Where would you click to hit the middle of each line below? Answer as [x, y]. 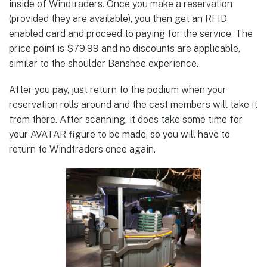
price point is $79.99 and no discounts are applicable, [125, 49]
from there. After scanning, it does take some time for [126, 120]
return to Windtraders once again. [82, 150]
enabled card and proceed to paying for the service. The [131, 34]
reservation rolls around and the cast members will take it [133, 105]
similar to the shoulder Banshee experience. [104, 64]
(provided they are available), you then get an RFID [118, 19]
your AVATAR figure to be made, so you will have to [119, 135]
